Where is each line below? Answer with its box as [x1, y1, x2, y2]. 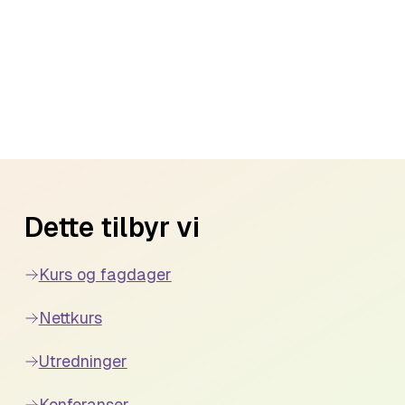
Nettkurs [38, 308, 102, 327]
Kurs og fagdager [38, 265, 172, 284]
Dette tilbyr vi [24, 212, 200, 243]
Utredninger [38, 352, 127, 371]
